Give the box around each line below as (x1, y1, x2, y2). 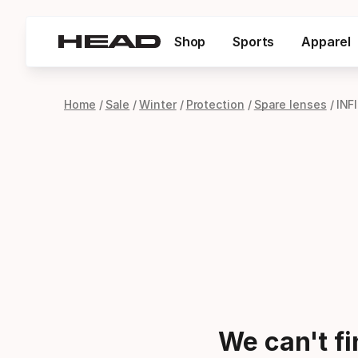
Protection (185, 97, 245, 111)
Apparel (301, 34, 352, 50)
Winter (139, 97, 177, 111)
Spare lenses (253, 97, 327, 111)
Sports (233, 34, 275, 50)
